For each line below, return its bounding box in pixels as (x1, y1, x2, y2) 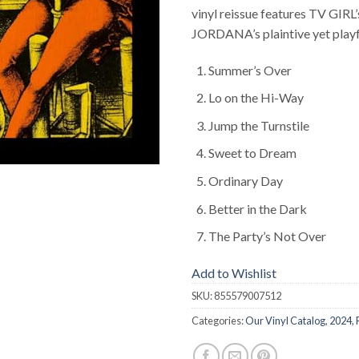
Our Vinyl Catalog (245, 313, 325, 327)
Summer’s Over (208, 62, 292, 78)
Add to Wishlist (192, 264, 276, 280)
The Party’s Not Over (208, 228, 326, 244)
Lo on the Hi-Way (208, 90, 304, 106)
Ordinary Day (208, 172, 283, 188)
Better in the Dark (208, 200, 307, 216)
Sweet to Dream (208, 145, 296, 161)
